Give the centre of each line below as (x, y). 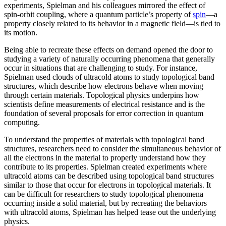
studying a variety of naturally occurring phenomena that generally (109, 59)
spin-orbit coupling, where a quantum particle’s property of (98, 15)
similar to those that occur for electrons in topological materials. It (107, 185)
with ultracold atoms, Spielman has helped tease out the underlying (110, 212)
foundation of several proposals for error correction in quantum (104, 114)
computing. (23, 123)
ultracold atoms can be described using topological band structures (109, 176)
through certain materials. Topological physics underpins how (102, 95)
